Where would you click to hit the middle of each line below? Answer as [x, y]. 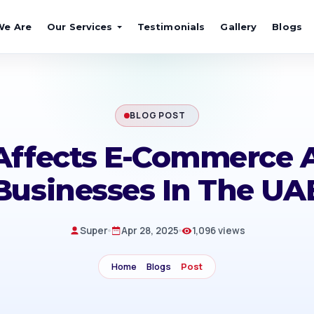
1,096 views [218, 231]
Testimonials [171, 26]
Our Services [80, 26]
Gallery [239, 26]
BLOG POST [158, 116]
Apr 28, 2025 [150, 231]
